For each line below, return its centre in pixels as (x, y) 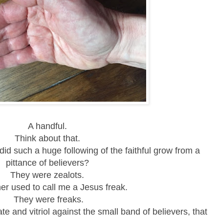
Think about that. (48, 138)
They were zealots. (48, 175)
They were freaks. (48, 199)
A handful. (48, 126)
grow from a (177, 150)
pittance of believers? (48, 163)
